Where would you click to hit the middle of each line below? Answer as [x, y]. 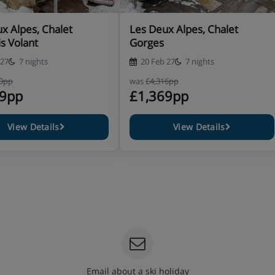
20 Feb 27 [158, 61]
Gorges [147, 43]
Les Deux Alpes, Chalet [184, 29]
